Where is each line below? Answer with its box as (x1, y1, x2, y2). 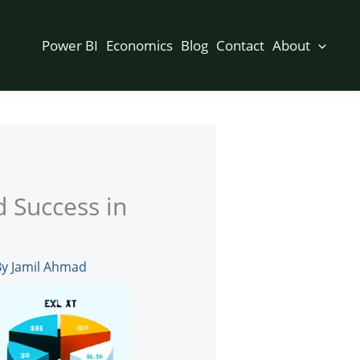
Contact (215, 35, 264, 55)
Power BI (41, 35, 98, 55)
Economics (105, 35, 173, 55)
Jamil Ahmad (10, 258, 87, 276)
